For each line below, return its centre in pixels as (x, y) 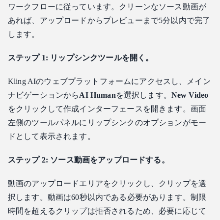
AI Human (97, 95)
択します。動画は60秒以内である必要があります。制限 (107, 197)
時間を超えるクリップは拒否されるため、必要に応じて (107, 211)
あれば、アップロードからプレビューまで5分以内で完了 (109, 20)
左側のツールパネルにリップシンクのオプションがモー (107, 122)
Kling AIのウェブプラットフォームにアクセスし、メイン (109, 81)
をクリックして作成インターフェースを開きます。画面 (107, 109)
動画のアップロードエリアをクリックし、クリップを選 (107, 183)
